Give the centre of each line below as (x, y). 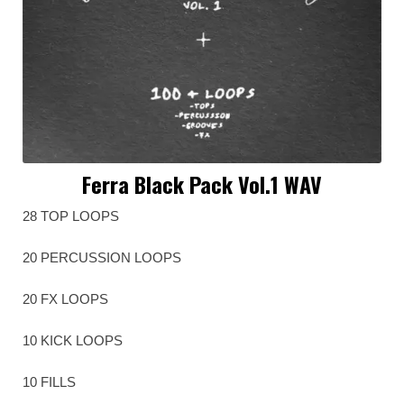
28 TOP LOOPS (71, 216)
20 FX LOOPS (65, 299)
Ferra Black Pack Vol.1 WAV (202, 184)
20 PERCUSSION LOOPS (102, 258)
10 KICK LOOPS (73, 341)
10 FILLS (49, 382)
